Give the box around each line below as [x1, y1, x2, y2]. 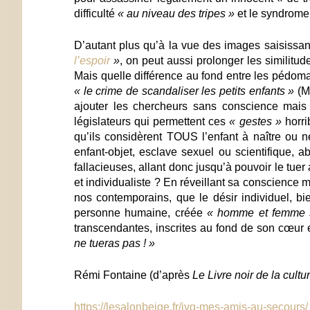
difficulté [74, 7, 118, 19]
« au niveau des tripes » [118, 7, 237, 19]
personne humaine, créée [74, 206, 207, 219]
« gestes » [229, 115, 282, 127]
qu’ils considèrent [74, 130, 167, 143]
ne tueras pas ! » [74, 237, 155, 249]
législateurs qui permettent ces [74, 115, 230, 127]
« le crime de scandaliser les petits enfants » [74, 84, 295, 97]
